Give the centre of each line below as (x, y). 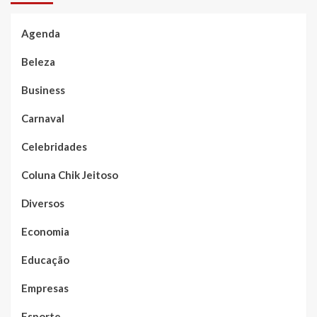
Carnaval (43, 119)
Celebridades (54, 147)
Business (43, 90)
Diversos (43, 203)
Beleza (38, 62)
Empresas (45, 288)
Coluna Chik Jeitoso (70, 175)
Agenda (41, 34)
